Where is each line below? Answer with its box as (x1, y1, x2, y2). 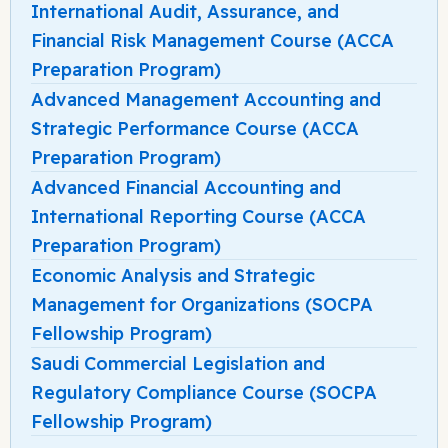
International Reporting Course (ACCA (31, 205, 366, 229)
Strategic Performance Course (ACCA (31, 117, 359, 141)
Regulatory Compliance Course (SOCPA (31, 381, 377, 405)
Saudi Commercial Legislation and (31, 352, 325, 376)
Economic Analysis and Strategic (31, 264, 315, 288)
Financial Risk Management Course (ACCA (31, 29, 394, 53)
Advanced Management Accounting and (31, 88, 381, 112)
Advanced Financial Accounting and (31, 176, 341, 200)
